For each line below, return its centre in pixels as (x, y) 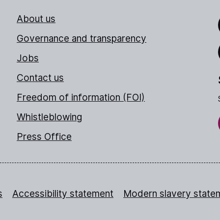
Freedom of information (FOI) (81, 97)
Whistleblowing (49, 117)
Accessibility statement (63, 193)
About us (36, 19)
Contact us (40, 78)
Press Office (44, 137)
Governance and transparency (82, 38)
